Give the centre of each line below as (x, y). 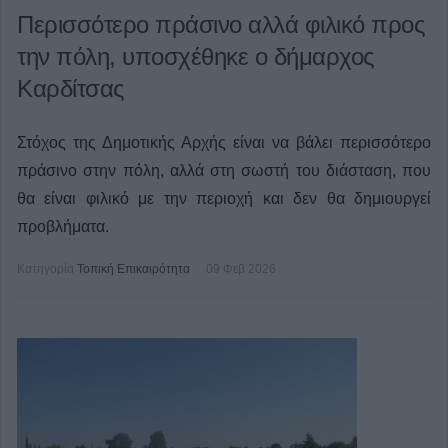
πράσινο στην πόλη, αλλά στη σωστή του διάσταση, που (224, 170)
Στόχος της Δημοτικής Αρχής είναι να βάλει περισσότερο (224, 142)
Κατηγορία (45, 269)
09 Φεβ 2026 (241, 269)
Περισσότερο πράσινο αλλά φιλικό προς (221, 24)
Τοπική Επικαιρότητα (133, 269)
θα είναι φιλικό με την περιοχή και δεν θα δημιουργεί (224, 198)
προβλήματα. (63, 226)
